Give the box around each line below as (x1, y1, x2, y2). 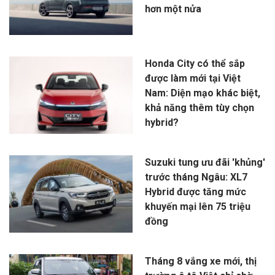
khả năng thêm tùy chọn (144, 101, 254, 114)
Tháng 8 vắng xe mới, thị (144, 255, 257, 267)
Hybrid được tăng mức (144, 185, 246, 198)
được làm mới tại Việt (144, 72, 241, 84)
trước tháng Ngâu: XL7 (144, 171, 247, 183)
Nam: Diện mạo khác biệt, (144, 87, 260, 99)
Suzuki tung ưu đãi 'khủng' (144, 156, 265, 168)
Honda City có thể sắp (144, 57, 245, 69)
